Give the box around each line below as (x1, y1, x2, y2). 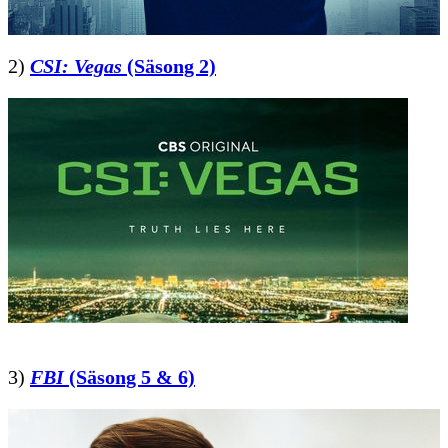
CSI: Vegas (30, 55, 122, 78)
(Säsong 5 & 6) (64, 366, 195, 389)
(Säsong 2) (122, 55, 216, 78)
